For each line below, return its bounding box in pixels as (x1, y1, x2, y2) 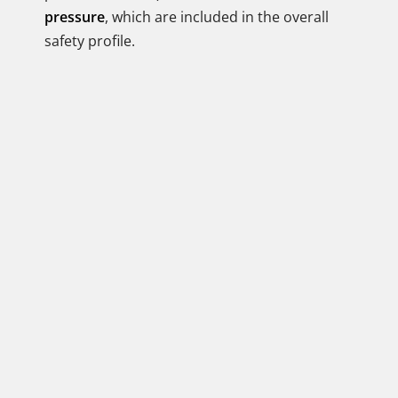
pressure (44, 7, 105, 27)
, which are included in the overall (105, 7, 329, 27)
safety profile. (44, 31, 135, 51)
